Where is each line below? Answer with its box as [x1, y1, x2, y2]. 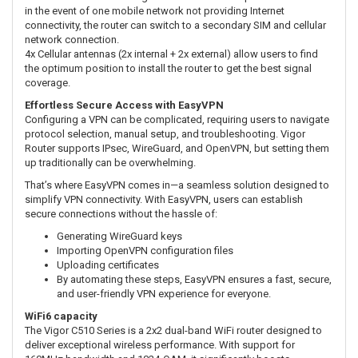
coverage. [25, 77, 70, 89]
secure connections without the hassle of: [25, 208, 217, 221]
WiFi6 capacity [25, 310, 97, 323]
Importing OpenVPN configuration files [57, 245, 233, 257]
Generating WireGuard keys [57, 230, 182, 243]
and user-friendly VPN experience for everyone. [57, 288, 271, 300]
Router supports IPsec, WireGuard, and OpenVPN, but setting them [25, 142, 329, 155]
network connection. [25, 34, 119, 46]
